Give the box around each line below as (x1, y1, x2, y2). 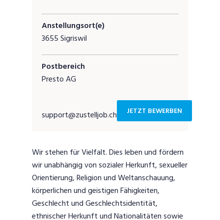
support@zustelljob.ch (42, 109, 117, 122)
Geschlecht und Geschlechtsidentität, (32, 197, 158, 210)
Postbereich (42, 60, 85, 73)
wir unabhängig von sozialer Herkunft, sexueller (32, 159, 188, 172)
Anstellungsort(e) (42, 19, 105, 32)
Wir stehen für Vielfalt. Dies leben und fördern (32, 146, 184, 159)
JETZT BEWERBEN (127, 105, 182, 117)
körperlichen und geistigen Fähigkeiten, (32, 184, 160, 197)
